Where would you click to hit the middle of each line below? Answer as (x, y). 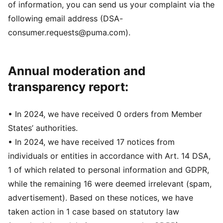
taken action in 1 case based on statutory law (94, 212)
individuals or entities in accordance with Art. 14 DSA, (109, 156)
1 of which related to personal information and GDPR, (109, 170)
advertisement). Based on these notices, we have (101, 198)
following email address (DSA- (65, 18)
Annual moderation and (77, 71)
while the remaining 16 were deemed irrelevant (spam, (110, 184)
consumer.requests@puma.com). (69, 32)
